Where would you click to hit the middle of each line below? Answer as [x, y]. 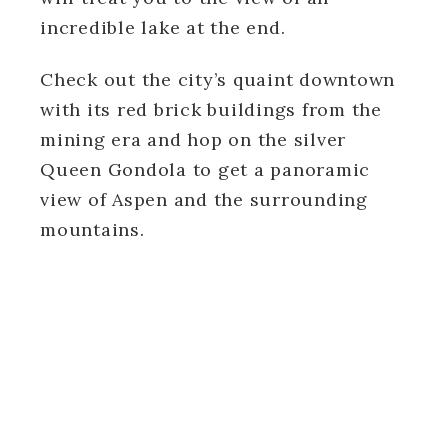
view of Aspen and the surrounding [204, 199]
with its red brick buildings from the [211, 109]
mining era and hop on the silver [193, 139]
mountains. [95, 229]
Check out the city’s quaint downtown [217, 79]
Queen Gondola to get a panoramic [205, 169]
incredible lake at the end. [163, 27]
